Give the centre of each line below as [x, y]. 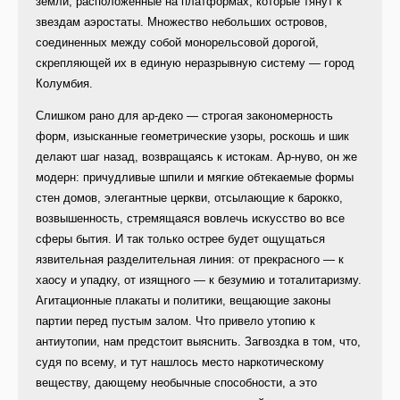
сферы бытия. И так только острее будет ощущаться [180, 239]
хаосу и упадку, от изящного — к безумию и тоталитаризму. [199, 280]
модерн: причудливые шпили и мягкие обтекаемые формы [195, 178]
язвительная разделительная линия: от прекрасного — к [190, 260]
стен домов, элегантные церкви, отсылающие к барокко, [189, 198]
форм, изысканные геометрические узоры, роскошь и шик [192, 137]
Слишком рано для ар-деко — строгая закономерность [184, 116]
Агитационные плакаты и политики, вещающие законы [183, 301]
